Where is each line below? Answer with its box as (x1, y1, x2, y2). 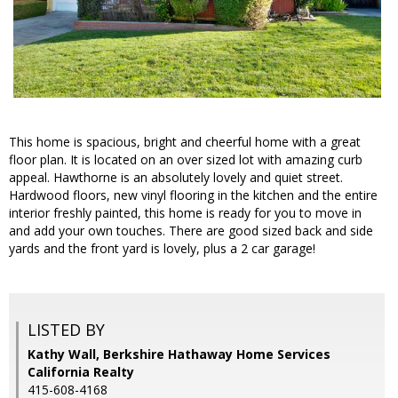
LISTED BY (28, 319, 105, 341)
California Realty (28, 363, 134, 381)
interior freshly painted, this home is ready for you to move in (9, 204, 362, 222)
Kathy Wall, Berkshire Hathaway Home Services (28, 346, 330, 363)
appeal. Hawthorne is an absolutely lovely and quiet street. (9, 169, 343, 187)
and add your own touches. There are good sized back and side (9, 222, 373, 240)
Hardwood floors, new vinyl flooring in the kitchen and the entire (9, 187, 378, 204)
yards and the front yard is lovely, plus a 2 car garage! (9, 240, 315, 258)
